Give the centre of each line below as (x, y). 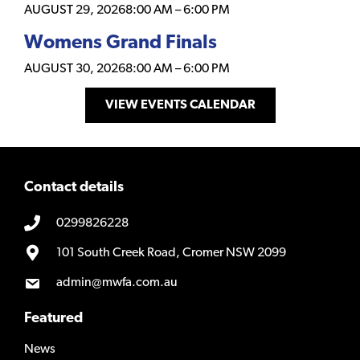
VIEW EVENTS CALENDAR (180, 106)
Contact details (74, 188)
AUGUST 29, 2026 (75, 11)
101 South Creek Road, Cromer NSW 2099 (171, 254)
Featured (53, 318)
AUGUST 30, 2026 (75, 70)
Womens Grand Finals (121, 44)
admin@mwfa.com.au (117, 283)
